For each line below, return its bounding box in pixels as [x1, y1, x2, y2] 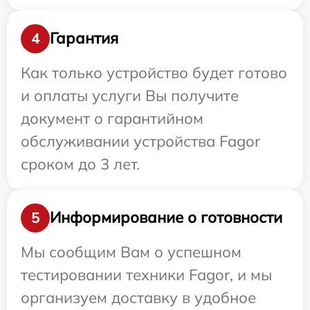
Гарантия [50, 28, 118, 48]
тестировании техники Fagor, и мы [21, 264, 272, 284]
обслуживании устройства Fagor [21, 131, 260, 151]
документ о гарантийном [21, 108, 203, 128]
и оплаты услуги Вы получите [21, 85, 239, 105]
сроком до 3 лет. [21, 154, 140, 174]
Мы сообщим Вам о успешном [21, 241, 241, 262]
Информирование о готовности [50, 208, 282, 228]
